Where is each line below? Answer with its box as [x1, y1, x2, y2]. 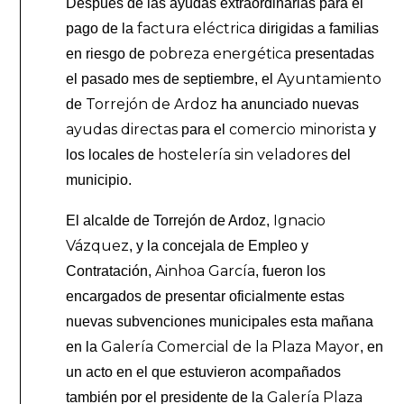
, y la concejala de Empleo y [129, 238, 309, 254]
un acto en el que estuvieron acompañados [66, 364, 342, 381]
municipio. [66, 172, 133, 188]
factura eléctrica [133, 20, 256, 38]
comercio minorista [229, 121, 366, 139]
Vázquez [66, 237, 130, 255]
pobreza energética [145, 45, 292, 63]
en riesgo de [66, 46, 146, 62]
